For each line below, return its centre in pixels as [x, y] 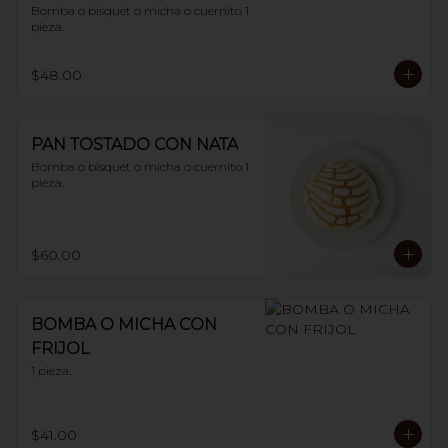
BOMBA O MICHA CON [124, 324]
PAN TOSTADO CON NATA [134, 144]
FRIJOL [60, 348]
